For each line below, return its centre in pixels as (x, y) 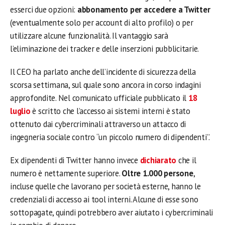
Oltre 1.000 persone (157, 174)
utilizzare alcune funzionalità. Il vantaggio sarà (89, 36)
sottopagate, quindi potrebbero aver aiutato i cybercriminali (112, 213)
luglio (20, 111)
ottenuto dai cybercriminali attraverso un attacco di (98, 124)
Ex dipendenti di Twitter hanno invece (75, 160)
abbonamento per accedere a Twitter (144, 10)
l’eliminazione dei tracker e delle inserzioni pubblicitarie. (105, 49)
